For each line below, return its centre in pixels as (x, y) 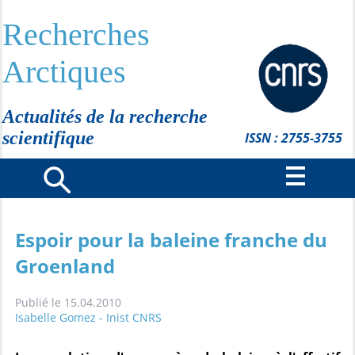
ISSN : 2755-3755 (293, 138)
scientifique (48, 138)
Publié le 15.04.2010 (68, 302)
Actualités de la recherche (105, 116)
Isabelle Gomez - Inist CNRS (88, 317)
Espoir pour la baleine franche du (171, 240)
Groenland (65, 266)
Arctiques (64, 72)
